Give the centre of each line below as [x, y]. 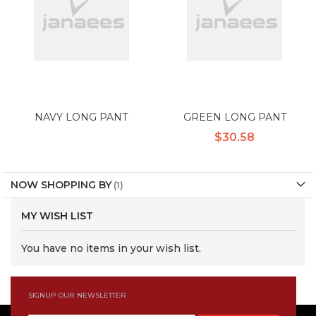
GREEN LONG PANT [235, 117]
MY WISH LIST [57, 215]
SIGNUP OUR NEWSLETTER [77, 295]
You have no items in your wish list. [111, 248]
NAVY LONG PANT [81, 117]
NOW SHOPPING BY [61, 184]
